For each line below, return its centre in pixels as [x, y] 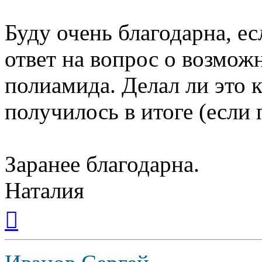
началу [31, 229]
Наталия [44, 191]
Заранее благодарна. [102, 164]
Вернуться [38, 208]
